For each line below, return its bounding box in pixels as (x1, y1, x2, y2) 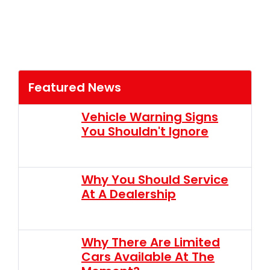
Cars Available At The (81, 248, 215, 265)
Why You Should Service (81, 171, 228, 188)
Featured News (28, 78, 121, 96)
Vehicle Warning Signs (81, 108, 218, 125)
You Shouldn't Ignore (81, 122, 209, 140)
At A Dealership (81, 185, 176, 202)
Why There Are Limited (81, 233, 220, 251)
